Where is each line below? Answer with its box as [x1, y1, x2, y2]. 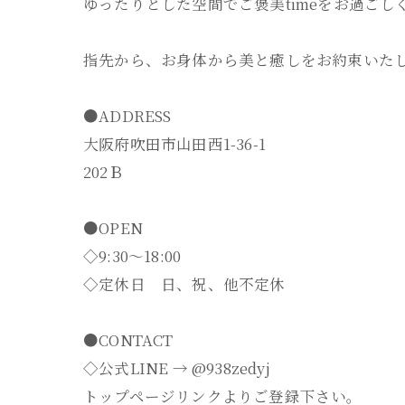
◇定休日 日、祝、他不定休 [83, 272, 286, 295]
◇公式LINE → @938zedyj [83, 356, 270, 379]
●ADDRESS [83, 104, 172, 127]
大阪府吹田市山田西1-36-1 [83, 132, 266, 155]
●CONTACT [83, 328, 174, 351]
